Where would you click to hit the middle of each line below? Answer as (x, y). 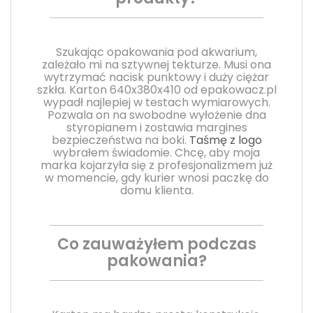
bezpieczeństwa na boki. (119, 140)
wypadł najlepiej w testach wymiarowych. (156, 102)
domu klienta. (156, 190)
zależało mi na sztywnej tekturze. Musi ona (156, 64)
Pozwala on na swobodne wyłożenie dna (156, 115)
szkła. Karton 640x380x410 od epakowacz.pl (156, 89)
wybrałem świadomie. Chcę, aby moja (156, 152)
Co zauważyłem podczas (156, 244)
